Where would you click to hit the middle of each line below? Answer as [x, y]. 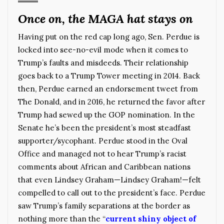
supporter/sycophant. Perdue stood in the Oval [103, 140]
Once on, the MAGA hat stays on [105, 18]
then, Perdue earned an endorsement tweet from [108, 88]
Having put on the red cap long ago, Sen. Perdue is [109, 36]
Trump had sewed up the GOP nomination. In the [106, 114]
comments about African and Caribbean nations [104, 166]
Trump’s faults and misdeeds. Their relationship [103, 62]
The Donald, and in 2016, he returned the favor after [111, 101]
